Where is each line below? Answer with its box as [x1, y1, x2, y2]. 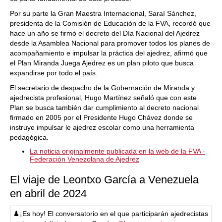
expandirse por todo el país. [10, 69, 98, 77]
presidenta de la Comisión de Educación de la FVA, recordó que [10, 19, 211, 27]
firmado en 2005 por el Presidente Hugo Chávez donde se [10, 113, 193, 121]
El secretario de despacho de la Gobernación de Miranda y [10, 84, 195, 92]
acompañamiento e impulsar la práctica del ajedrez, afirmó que [10, 49, 208, 57]
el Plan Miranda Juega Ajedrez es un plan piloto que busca [10, 59, 194, 67]
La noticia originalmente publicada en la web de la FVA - [30, 147, 205, 155]
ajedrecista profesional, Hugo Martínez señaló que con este [10, 94, 197, 102]
